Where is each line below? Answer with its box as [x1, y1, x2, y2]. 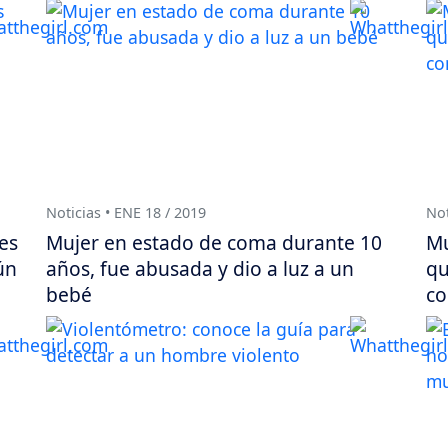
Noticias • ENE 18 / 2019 [46, 203, 206, 223]
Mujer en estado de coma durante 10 [46, 229, 382, 257]
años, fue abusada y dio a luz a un [46, 255, 354, 283]
